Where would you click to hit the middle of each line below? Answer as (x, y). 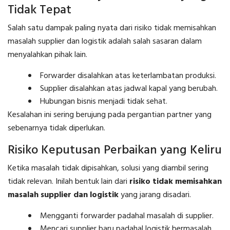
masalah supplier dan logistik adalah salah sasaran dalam (105, 41)
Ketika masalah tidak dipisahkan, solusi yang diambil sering (108, 168)
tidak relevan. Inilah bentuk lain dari (69, 181)
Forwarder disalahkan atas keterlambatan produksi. (128, 76)
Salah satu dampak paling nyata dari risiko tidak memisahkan (112, 28)
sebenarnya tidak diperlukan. (56, 128)
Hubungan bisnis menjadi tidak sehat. (104, 101)
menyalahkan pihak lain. (47, 55)
